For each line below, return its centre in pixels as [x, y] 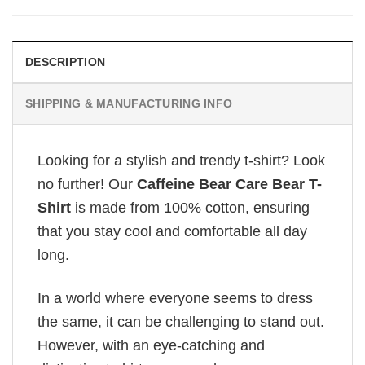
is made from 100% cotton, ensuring [190, 208]
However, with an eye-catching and [151, 345]
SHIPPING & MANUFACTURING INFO [129, 104]
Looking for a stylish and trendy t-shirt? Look [181, 161]
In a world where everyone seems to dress [175, 298]
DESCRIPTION [66, 62]
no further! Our [85, 185]
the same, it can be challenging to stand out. [181, 321]
